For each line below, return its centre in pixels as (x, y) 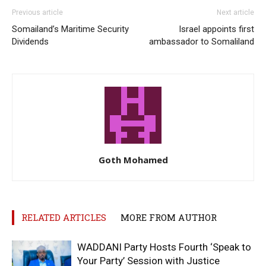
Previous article (37, 12)
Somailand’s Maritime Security (70, 29)
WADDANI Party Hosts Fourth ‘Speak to (164, 247)
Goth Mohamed (133, 159)
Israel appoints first (216, 29)
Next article (235, 12)
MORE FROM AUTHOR (169, 217)
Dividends (30, 41)
